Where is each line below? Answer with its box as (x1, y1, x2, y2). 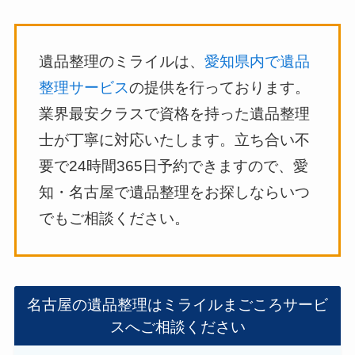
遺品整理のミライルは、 (39, 53, 205, 71)
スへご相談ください (109, 318, 246, 335)
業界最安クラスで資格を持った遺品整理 (39, 105, 311, 123)
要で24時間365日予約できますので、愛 (39, 158, 309, 175)
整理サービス (39, 79, 130, 97)
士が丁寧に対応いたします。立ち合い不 (39, 132, 311, 149)
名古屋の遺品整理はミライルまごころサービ (27, 296, 328, 313)
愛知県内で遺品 (204, 53, 311, 71)
